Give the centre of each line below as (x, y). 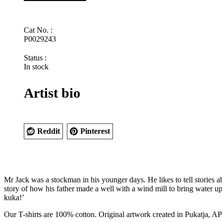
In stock (36, 67)
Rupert (34, 16)
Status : (35, 58)
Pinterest (95, 131)
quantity (36, 34)
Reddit (49, 131)
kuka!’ (14, 198)
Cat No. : (38, 30)
